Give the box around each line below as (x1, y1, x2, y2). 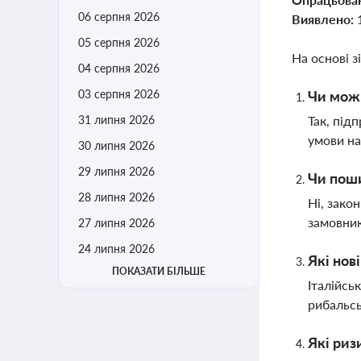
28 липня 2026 (78, 190, 155, 204)
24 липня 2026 (78, 242, 155, 255)
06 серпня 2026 (78, 10, 160, 23)
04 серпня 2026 (78, 61, 160, 75)
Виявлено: (292, 11, 357, 27)
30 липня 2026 (78, 139, 155, 152)
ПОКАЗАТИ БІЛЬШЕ (112, 265, 205, 277)
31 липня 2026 (78, 113, 155, 127)
